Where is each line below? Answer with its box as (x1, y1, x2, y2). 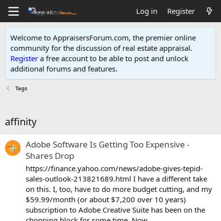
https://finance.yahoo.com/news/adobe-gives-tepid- (26, 163, 203, 174)
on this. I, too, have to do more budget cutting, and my (26, 184, 212, 194)
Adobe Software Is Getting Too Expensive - (26, 139, 189, 150)
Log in (136, 6, 157, 16)
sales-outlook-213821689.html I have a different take (26, 174, 207, 184)
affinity (5, 115, 37, 128)
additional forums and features (10, 64, 115, 74)
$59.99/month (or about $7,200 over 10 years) (26, 194, 186, 205)
